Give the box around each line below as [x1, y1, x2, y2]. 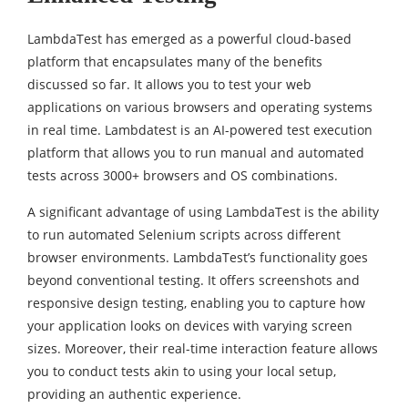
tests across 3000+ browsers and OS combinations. [27, 167, 338, 184]
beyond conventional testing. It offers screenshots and [27, 271, 360, 289]
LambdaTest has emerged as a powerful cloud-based [27, 30, 352, 47]
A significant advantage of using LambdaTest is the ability [27, 203, 379, 220]
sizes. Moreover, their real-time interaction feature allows [27, 340, 378, 357]
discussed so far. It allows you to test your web [27, 76, 311, 93]
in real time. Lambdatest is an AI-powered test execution [27, 121, 372, 138]
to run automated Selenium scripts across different [27, 226, 341, 243]
